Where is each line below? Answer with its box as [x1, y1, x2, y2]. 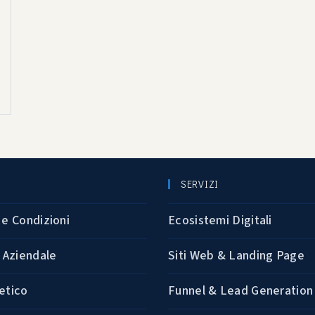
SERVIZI [181, 177, 219, 191]
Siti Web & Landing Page [168, 247, 304, 265]
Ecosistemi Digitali [168, 212, 272, 230]
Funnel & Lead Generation [168, 282, 314, 300]
